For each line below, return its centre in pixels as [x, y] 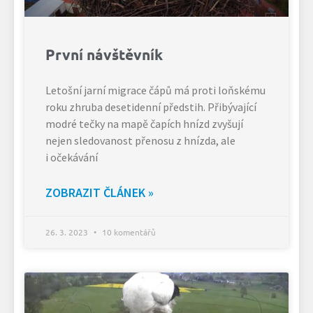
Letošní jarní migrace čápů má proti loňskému [155, 90]
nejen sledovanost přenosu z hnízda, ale [140, 140]
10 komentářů [128, 232]
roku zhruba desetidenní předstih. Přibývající [151, 107]
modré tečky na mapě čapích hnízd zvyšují [144, 123]
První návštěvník [104, 54]
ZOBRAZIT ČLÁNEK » [100, 192]
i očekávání [72, 157]
